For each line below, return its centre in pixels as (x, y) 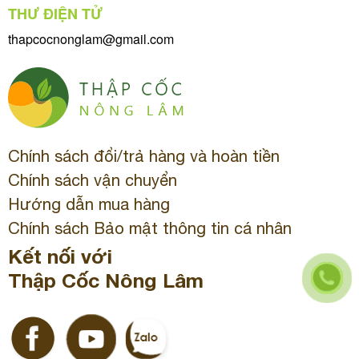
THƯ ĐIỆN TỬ (55, 14)
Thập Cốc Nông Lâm (106, 280)
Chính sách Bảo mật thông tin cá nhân (150, 228)
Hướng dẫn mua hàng (89, 204)
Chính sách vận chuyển (93, 180)
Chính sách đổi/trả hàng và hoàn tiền (144, 156)
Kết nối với (60, 256)
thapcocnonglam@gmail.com (91, 39)
